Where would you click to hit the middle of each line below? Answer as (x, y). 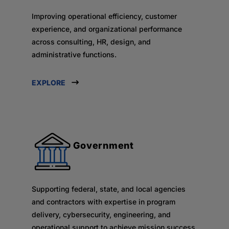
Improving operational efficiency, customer (104, 16)
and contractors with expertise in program (103, 201)
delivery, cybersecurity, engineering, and (101, 214)
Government (103, 145)
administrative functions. (74, 54)
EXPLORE (48, 83)
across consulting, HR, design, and (91, 42)
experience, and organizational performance (107, 29)
